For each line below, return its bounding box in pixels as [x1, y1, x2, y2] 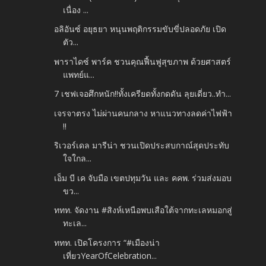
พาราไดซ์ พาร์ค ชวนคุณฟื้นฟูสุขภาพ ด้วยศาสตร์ [54, 55, 232, 67]
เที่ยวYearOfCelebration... [63, 249, 157, 261]
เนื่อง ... [63, 4, 89, 15]
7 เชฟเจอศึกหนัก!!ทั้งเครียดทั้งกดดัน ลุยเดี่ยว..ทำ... [54, 88, 232, 100]
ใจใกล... [63, 153, 92, 164]
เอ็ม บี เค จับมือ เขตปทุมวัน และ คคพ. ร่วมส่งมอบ [54, 172, 232, 183]
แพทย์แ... [63, 68, 95, 80]
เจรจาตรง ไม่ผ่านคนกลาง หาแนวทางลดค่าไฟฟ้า [54, 107, 233, 119]
